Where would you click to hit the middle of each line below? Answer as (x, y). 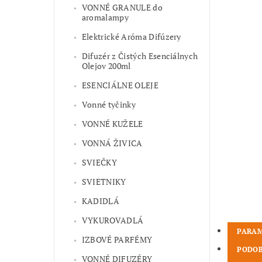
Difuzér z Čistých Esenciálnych (140, 56)
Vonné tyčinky (108, 105)
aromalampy (105, 18)
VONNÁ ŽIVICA (112, 143)
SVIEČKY (99, 163)
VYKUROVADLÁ (113, 220)
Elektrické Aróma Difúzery (131, 37)
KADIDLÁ (101, 201)
